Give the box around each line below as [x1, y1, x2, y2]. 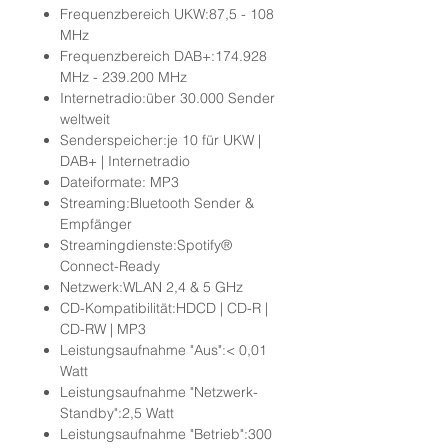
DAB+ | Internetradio [60, 152, 190, 170]
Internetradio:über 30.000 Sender [60, 89, 275, 107]
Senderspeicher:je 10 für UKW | [60, 131, 261, 149]
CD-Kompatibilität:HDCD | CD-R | [60, 299, 268, 317]
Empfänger [60, 215, 136, 233]
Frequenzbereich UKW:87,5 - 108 [60, 5, 274, 23]
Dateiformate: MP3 [60, 173, 179, 191]
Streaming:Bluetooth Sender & [60, 194, 254, 212]
